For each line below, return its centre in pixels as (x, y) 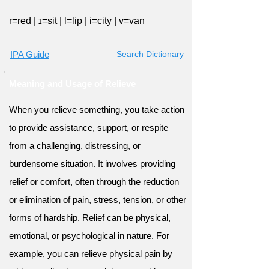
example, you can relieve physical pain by (91, 254)
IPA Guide (30, 54)
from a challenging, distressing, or (75, 146)
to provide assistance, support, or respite (89, 128)
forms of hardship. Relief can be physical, (90, 218)
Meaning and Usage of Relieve (72, 84)
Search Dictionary (150, 54)
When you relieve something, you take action (97, 110)
